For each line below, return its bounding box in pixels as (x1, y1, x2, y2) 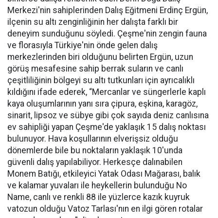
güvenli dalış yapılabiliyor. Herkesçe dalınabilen (7, 157, 182, 167)
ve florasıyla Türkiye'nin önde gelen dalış (7, 40, 158, 50)
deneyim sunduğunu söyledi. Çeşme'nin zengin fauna (7, 28, 207, 38)
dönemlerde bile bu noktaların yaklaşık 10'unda (7, 145, 182, 155)
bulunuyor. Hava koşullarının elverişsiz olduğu (7, 133, 178, 144)
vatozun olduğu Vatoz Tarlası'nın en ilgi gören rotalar (7, 203, 203, 214)
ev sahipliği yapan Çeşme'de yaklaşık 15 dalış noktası (7, 122, 206, 132)
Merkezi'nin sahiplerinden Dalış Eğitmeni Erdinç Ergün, (7, 5, 208, 15)
